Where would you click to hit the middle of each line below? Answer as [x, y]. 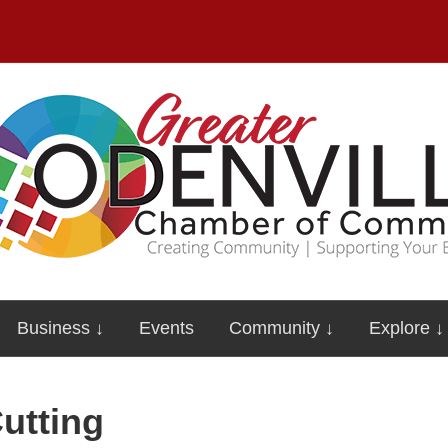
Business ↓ [60, 328]
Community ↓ [281, 328]
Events [166, 328]
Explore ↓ [406, 328]
